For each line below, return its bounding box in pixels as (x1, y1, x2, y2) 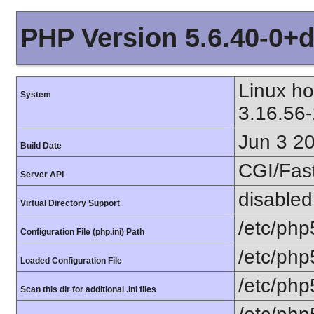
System (20, 90, 51, 100)
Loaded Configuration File (20, 256, 122, 266)
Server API (20, 170, 64, 179)
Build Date (20, 141, 62, 151)
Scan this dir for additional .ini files (20, 285, 156, 294)
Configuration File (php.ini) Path (20, 227, 144, 237)
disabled (238, 189, 313, 210)
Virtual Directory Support (20, 198, 120, 208)
